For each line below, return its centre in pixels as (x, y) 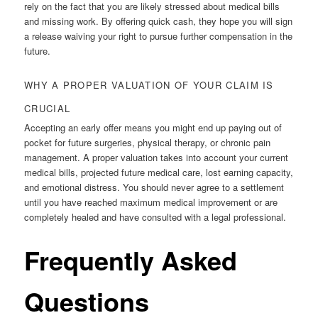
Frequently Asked (131, 260)
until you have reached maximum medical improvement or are (151, 202)
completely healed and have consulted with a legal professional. (155, 217)
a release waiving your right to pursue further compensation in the (159, 36)
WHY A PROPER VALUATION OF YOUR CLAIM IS (149, 85)
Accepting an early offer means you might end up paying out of (153, 128)
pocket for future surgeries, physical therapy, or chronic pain (148, 143)
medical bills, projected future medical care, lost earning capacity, (159, 172)
